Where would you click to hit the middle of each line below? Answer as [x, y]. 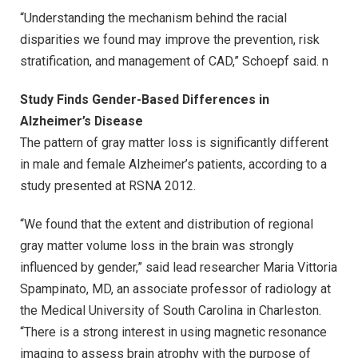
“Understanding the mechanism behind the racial [153, 18]
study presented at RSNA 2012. [108, 185]
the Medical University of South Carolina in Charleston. [171, 310]
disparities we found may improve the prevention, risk [170, 40]
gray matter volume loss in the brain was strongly [157, 245]
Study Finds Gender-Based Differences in [145, 99]
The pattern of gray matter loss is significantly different [174, 142]
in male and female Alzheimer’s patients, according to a [173, 164]
